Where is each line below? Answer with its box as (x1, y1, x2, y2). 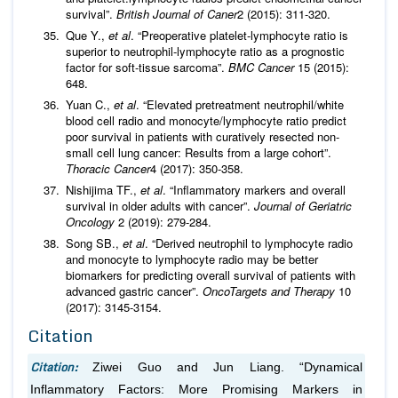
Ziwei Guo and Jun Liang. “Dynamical (92, 360, 363, 374)
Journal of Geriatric (254, 196, 352, 214)
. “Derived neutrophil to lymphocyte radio (145, 234, 353, 251)
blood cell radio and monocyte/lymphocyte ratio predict (66, 111, 346, 129)
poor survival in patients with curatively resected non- (66, 127, 339, 145)
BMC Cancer (228, 58, 294, 76)
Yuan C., (66, 95, 114, 113)
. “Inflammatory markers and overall (163, 180, 346, 198)
